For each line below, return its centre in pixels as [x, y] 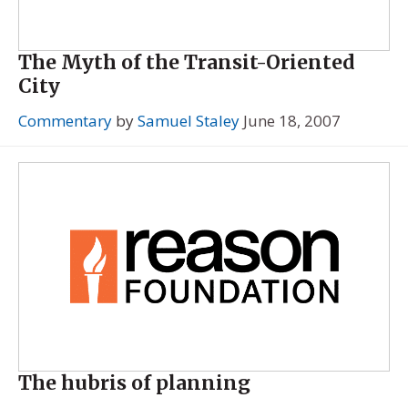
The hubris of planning [134, 383]
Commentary [65, 121]
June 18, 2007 [292, 121]
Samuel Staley [189, 121]
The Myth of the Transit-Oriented [187, 63]
